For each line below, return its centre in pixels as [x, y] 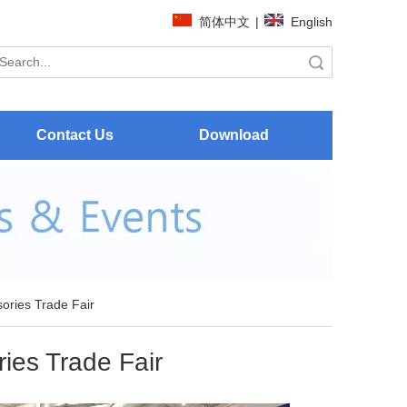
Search [271, 62]
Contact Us [75, 135]
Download [234, 135]
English [312, 21]
